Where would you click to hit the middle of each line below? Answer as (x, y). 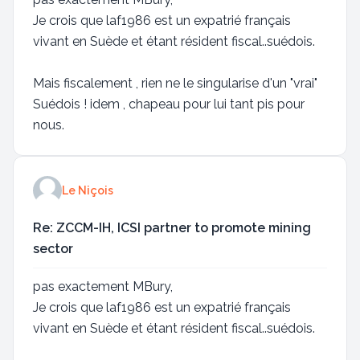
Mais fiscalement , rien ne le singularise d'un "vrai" (175, 83)
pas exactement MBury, (103, 286)
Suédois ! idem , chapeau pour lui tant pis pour (169, 104)
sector (53, 249)
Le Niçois (88, 190)
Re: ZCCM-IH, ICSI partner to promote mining (172, 228)
